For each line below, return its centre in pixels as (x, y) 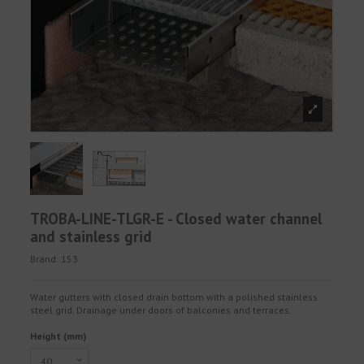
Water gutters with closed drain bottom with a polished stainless (174, 297)
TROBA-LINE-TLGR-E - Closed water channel (176, 218)
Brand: (45, 259)
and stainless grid (91, 236)
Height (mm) (58, 336)
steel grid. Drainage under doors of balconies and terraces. (161, 310)
